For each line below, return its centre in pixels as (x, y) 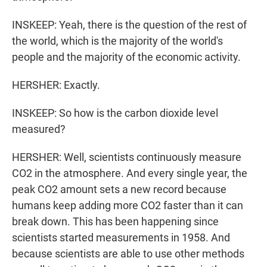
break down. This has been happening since (115, 222)
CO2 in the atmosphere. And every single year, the (130, 173)
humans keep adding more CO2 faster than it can (128, 206)
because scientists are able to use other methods (128, 254)
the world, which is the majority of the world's (117, 41)
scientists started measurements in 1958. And (121, 238)
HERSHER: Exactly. (56, 85)
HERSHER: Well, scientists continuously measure (127, 157)
